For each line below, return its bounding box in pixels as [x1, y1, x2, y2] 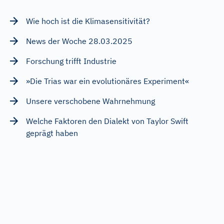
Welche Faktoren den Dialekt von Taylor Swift [26, 115, 188, 126]
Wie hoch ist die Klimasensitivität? [26, 15, 150, 26]
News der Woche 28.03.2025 [26, 35, 132, 46]
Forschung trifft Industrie [26, 55, 116, 66]
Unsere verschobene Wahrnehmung [26, 95, 155, 106]
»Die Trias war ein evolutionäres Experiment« [26, 75, 189, 86]
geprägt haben [26, 127, 78, 138]
